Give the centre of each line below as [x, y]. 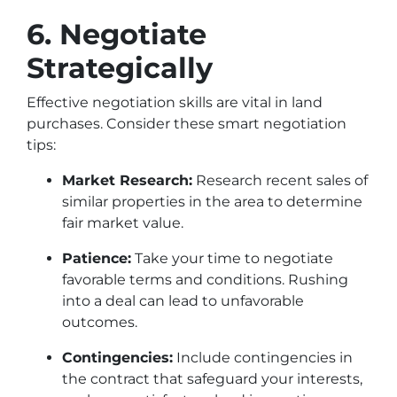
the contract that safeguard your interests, [212, 379]
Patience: [97, 258]
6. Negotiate [117, 34]
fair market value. [123, 223]
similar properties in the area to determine [212, 202]
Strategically [120, 68]
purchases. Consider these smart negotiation [187, 124]
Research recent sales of [280, 180]
